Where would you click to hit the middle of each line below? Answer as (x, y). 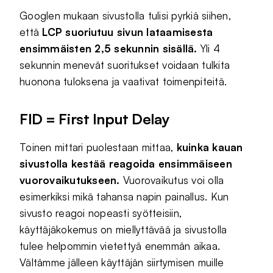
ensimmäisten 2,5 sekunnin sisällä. (110, 48)
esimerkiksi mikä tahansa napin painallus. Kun (124, 197)
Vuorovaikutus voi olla (172, 180)
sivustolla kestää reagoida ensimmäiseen (126, 164)
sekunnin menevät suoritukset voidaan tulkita (125, 65)
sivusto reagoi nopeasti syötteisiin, (101, 213)
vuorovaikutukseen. (70, 180)
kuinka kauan (210, 147)
